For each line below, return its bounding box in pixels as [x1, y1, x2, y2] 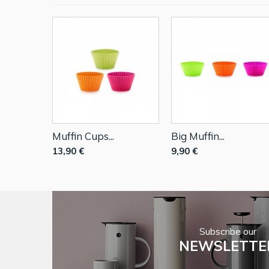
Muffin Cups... [52, 129, 114, 142]
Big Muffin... [171, 129, 225, 142]
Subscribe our [199, 225, 256, 237]
